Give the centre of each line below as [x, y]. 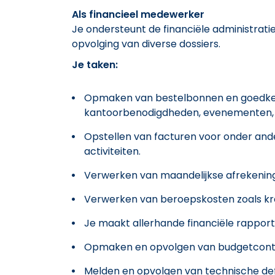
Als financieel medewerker [138, 14]
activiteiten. [112, 151]
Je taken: [95, 64]
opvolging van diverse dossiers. [146, 44]
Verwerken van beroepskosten [161, 199]
